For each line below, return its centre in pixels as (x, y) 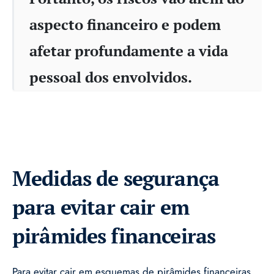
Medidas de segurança (116, 179)
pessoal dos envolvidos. (111, 77)
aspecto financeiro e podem (125, 25)
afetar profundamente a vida (129, 51)
